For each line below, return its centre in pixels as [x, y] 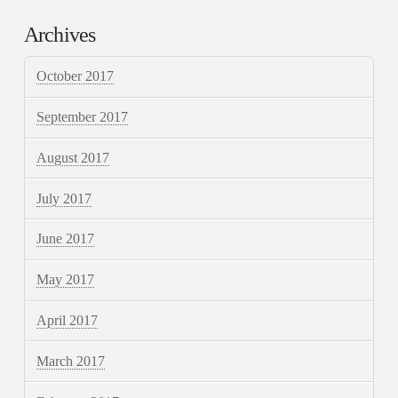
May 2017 [66, 280]
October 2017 [76, 76]
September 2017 [83, 117]
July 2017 [64, 198]
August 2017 [73, 157]
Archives [60, 34]
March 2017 [71, 361]
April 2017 [68, 321]
